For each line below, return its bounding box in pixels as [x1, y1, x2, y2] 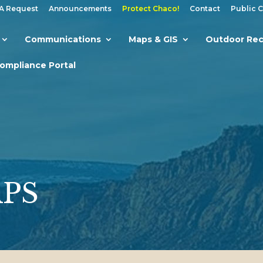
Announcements [49, 4, 112, 13]
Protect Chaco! [122, 4, 179, 13]
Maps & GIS [129, 34, 178, 45]
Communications [25, 34, 101, 45]
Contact [190, 4, 220, 13]
